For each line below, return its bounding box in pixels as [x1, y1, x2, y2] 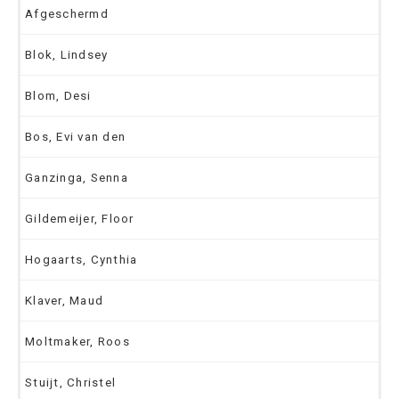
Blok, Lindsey [25, 47, 109, 61]
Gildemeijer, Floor [25, 211, 134, 225]
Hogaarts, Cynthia [25, 252, 138, 266]
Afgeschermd [25, 6, 109, 20]
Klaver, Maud [25, 293, 103, 307]
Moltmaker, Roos [25, 334, 130, 348]
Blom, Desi [25, 88, 92, 102]
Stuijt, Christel [25, 375, 116, 389]
